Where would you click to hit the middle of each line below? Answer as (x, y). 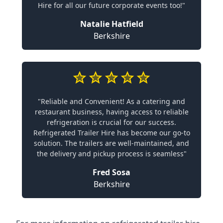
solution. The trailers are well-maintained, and (111, 143)
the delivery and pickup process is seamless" (111, 154)
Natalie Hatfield (111, 24)
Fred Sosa (111, 172)
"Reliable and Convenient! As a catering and (111, 101)
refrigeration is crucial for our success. (111, 122)
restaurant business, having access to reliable (111, 112)
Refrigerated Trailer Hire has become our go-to (111, 133)
